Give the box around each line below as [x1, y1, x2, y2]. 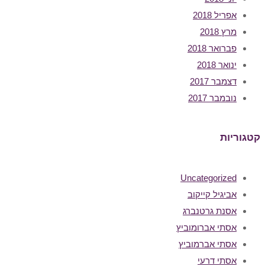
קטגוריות [220, 132, 260, 144]
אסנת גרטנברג [183, 205, 237, 216]
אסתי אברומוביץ [176, 222, 237, 232]
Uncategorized [180, 172, 237, 183]
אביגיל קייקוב [188, 189, 237, 199]
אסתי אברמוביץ [179, 238, 237, 249]
